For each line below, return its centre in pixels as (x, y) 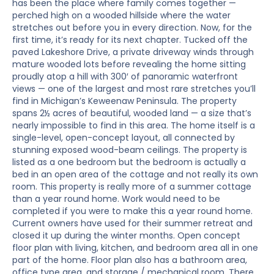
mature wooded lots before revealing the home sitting (129, 65)
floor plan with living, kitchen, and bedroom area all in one (135, 248)
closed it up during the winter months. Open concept (126, 236)
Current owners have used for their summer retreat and (132, 224)
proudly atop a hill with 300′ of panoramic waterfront (125, 77)
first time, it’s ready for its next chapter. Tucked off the (130, 40)
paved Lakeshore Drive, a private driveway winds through (133, 52)
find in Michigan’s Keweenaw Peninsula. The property (124, 101)
